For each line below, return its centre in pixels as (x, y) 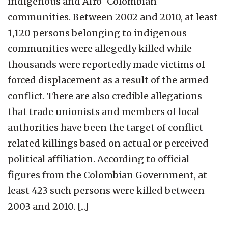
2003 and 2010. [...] (48, 206)
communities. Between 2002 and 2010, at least (113, 17)
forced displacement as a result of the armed (108, 80)
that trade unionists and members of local (104, 111)
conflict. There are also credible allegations (105, 96)
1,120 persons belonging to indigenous (97, 33)
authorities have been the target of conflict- (108, 127)
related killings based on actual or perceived (108, 143)
